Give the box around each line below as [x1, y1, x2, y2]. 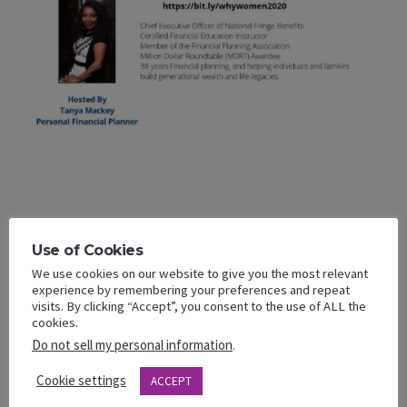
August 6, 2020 [18, 376, 94, 396]
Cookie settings [36, 372, 126, 389]
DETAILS [18, 324, 94, 344]
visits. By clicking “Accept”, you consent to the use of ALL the [32, 297, 366, 314]
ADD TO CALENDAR [60, 247, 184, 266]
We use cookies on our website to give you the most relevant [32, 264, 368, 282]
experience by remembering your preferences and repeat [32, 281, 350, 298]
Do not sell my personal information [32, 335, 233, 353]
